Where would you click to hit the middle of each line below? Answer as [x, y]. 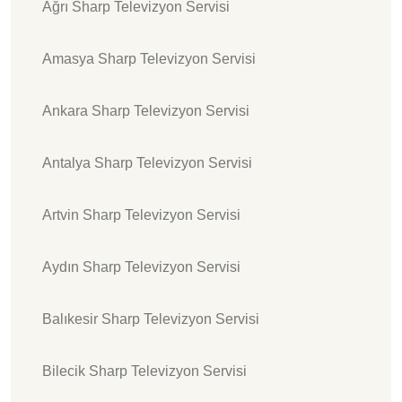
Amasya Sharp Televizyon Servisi [149, 58]
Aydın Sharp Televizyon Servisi [141, 267]
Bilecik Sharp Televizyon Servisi [144, 371]
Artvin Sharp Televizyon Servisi [141, 214]
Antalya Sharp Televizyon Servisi [147, 162]
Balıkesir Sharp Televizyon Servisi [151, 319]
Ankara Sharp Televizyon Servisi [146, 110]
